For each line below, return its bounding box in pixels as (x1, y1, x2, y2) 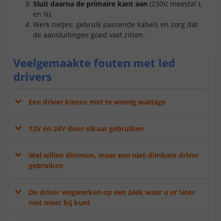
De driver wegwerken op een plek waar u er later (29, 187, 195, 197)
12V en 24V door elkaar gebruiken (29, 124, 144, 134)
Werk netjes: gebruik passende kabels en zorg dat (33, 20, 198, 30)
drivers (13, 69, 52, 84)
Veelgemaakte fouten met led (13, 55, 175, 71)
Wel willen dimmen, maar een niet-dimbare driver (29, 150, 199, 160)
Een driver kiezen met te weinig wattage (29, 97, 166, 107)
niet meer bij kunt (29, 198, 90, 208)
